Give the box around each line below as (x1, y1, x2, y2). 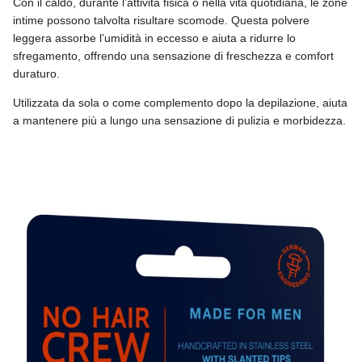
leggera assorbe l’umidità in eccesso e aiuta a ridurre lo (13, 31, 296, 44)
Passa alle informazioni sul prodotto (12, 170, 194, 184)
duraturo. (13, 66, 60, 80)
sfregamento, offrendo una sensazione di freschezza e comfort (13, 48, 334, 62)
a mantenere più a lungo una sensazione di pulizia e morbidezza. (13, 113, 346, 127)
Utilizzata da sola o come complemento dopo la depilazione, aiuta (13, 95, 347, 109)
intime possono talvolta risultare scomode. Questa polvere (13, 13, 309, 27)
